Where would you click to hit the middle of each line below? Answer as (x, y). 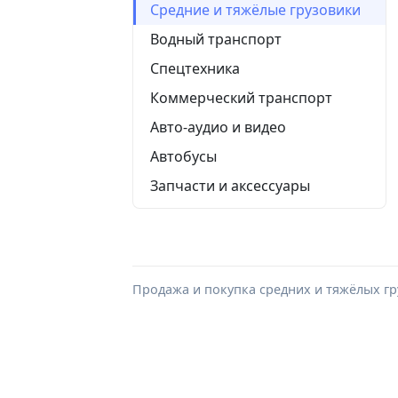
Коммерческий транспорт (241, 97)
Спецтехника (195, 68)
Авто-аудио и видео (218, 127)
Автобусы (183, 156)
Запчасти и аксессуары (230, 185)
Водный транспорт (216, 39)
